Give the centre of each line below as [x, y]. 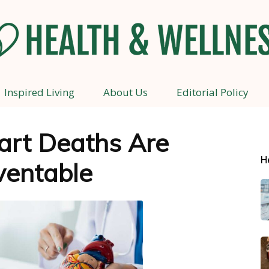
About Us [125, 92]
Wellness [152, 252]
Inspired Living [39, 92]
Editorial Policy [212, 92]
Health [147, 96]
